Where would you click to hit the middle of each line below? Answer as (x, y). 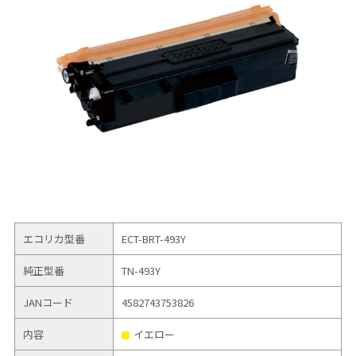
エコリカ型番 (54, 238)
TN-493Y (141, 270)
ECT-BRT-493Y (154, 238)
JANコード (48, 302)
